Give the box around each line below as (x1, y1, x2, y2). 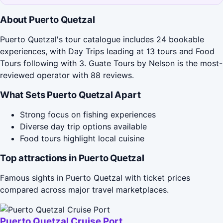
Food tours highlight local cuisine (20, 133, 144, 143)
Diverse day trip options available (20, 121, 147, 131)
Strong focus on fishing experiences (20, 109, 156, 119)
